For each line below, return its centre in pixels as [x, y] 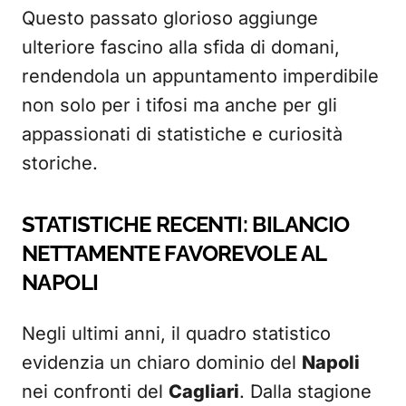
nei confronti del [95, 391]
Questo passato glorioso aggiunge [170, 18]
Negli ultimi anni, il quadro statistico [176, 333]
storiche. [60, 163]
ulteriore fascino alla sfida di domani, [181, 47]
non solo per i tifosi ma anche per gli [179, 105]
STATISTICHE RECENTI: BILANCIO [186, 224]
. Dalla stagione [305, 391]
